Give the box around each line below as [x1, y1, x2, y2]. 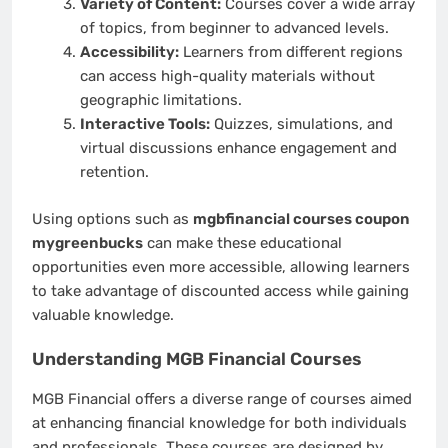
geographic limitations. [79, 91, 242, 110]
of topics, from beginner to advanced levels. [79, 19, 389, 38]
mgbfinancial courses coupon [193, 209, 410, 228]
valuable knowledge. [32, 305, 174, 324]
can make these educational [143, 233, 342, 252]
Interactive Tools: [79, 115, 210, 134]
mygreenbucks [32, 233, 143, 252]
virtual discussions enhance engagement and [79, 139, 397, 158]
